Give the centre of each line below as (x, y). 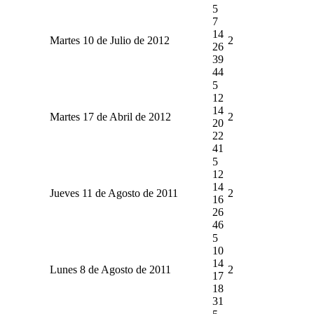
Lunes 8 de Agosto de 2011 (110, 269)
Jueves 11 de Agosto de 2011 (114, 193)
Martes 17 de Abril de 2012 (110, 116)
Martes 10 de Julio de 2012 (109, 40)
